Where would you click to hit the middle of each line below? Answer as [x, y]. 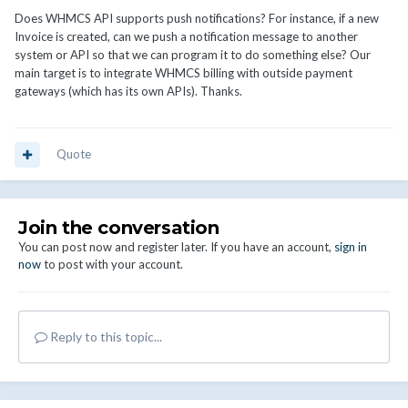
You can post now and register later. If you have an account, [176, 247]
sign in [351, 247]
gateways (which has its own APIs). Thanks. [128, 92]
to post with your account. [112, 265]
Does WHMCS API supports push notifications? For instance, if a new [197, 19]
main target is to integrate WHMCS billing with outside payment [184, 73]
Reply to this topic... [105, 337]
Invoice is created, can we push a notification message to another [186, 37]
